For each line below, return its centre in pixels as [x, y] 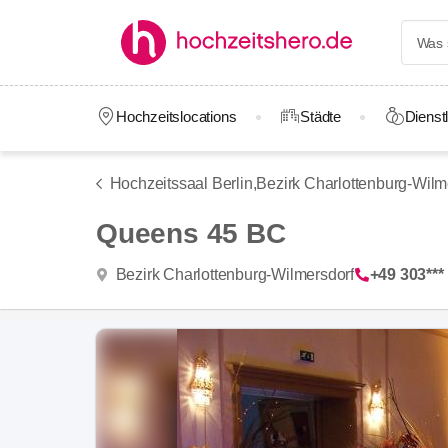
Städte [320, 116]
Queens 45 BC [191, 233]
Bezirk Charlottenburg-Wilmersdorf [234, 274]
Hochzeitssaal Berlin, [183, 183]
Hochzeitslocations [176, 116]
